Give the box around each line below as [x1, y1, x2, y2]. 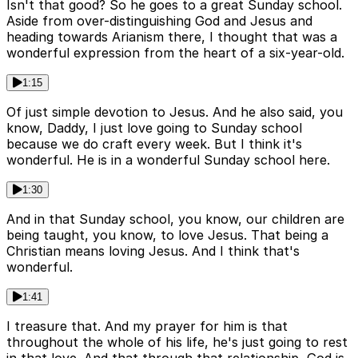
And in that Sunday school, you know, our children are [6, 211, 344, 228]
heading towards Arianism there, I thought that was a [6, 29, 337, 46]
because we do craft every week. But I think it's [6, 136, 302, 153]
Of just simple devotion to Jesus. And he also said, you [6, 104, 343, 121]
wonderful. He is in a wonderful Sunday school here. [6, 152, 330, 169]
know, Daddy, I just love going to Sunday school [6, 120, 302, 137]
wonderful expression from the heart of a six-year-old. [6, 45, 344, 62]
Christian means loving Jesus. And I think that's [6, 243, 300, 260]
